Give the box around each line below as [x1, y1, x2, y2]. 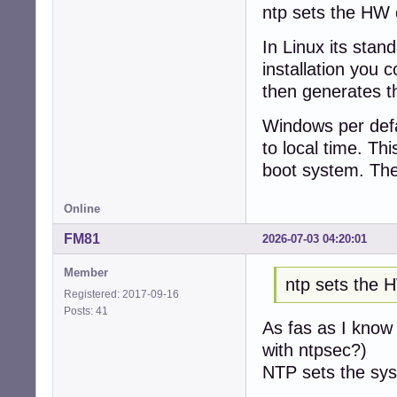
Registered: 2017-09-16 [64, 287, 179, 300]
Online [64, 201, 100, 215]
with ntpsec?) [262, 340, 367, 361]
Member [64, 265, 108, 279]
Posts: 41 [64, 304, 113, 317]
